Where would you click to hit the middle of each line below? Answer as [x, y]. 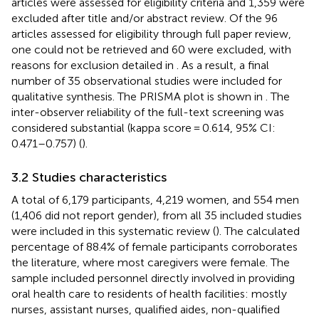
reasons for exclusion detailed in [94, 65]
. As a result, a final [223, 65]
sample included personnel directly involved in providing [153, 278]
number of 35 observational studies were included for [147, 80]
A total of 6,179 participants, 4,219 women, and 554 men [155, 199]
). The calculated [258, 231]
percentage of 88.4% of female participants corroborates [155, 246]
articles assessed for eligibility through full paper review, [151, 33]
